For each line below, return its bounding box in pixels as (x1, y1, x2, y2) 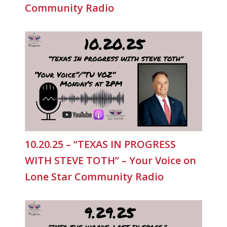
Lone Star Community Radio (25, 169, 164, 183)
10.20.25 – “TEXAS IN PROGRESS (25, 137, 176, 151)
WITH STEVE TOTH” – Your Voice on (25, 153, 197, 167)
